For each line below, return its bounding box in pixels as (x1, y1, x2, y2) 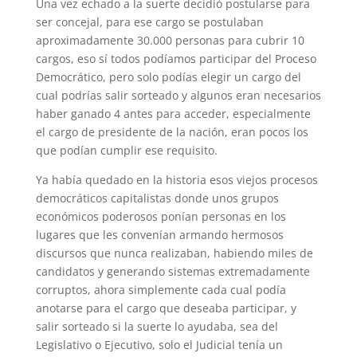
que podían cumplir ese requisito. (35, 143, 218, 158)
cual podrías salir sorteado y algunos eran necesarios (35, 88, 321, 103)
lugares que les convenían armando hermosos (35, 227, 284, 242)
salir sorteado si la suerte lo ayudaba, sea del (35, 319, 278, 334)
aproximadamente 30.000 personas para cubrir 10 (35, 33, 304, 48)
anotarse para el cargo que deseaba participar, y (35, 300, 296, 316)
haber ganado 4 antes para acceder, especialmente (35, 106, 311, 121)
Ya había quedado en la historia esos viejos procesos (35, 172, 318, 187)
